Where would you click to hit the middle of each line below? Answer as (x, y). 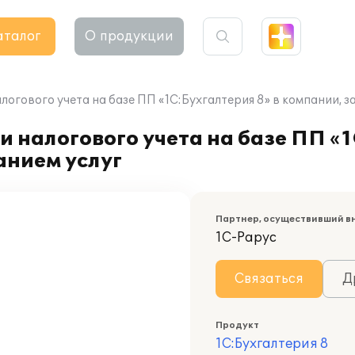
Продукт (237, 325)
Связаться (269, 279)
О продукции (129, 36)
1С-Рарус (246, 238)
